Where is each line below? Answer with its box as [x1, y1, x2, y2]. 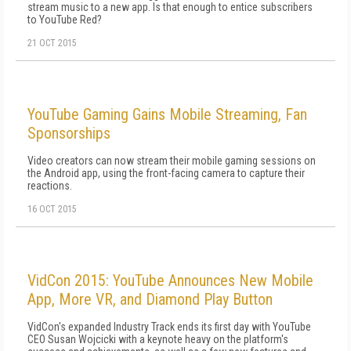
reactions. [27, 179, 72, 192]
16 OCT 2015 [27, 204, 77, 215]
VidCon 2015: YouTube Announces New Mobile [27, 271, 313, 290]
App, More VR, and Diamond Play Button [27, 290, 273, 309]
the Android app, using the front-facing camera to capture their [27, 167, 305, 179]
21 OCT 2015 [27, 38, 77, 49]
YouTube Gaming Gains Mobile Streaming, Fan [27, 105, 307, 124]
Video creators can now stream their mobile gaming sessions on [27, 154, 316, 167]
